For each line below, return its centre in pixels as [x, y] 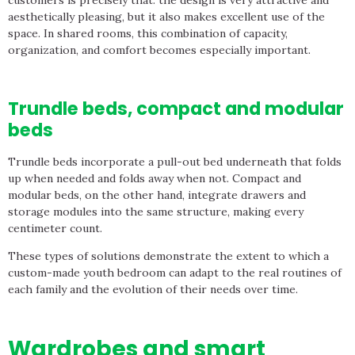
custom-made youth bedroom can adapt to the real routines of [175, 273]
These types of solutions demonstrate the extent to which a [168, 256]
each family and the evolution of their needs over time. [153, 290]
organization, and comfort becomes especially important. [159, 50]
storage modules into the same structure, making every [156, 211]
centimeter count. [55, 228]
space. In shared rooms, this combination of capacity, [148, 33]
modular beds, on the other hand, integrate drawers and [157, 195]
